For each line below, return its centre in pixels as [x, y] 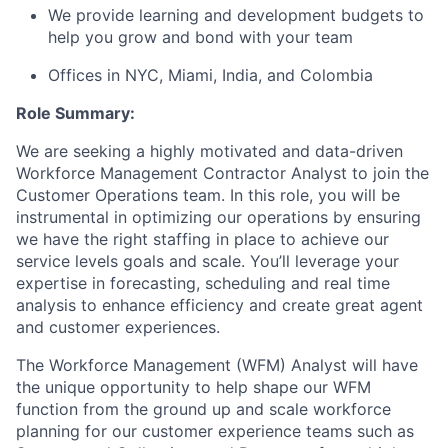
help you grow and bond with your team [200, 37]
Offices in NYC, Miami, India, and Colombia [210, 75]
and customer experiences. [118, 327]
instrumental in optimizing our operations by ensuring [218, 217]
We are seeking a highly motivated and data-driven [209, 151]
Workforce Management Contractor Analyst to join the [222, 173]
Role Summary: [75, 113]
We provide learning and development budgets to [236, 15]
